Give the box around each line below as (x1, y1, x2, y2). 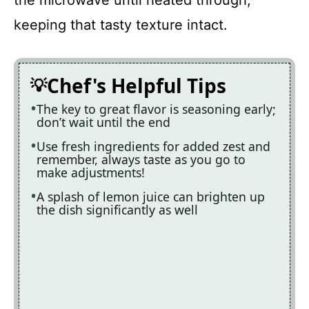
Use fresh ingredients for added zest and (37, 137, 270, 154)
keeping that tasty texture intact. (14, 16, 228, 33)
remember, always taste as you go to (37, 150, 246, 168)
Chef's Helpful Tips (47, 72, 226, 99)
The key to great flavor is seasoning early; (37, 100, 276, 117)
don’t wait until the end (37, 113, 170, 130)
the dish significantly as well (37, 201, 198, 218)
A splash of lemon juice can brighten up (37, 188, 265, 205)
